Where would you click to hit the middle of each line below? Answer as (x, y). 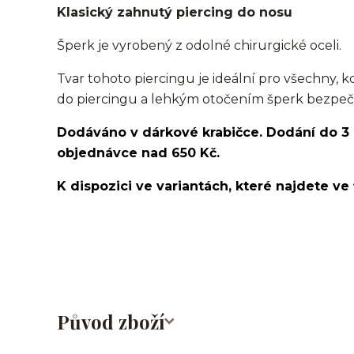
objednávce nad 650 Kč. (138, 153)
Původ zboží (111, 322)
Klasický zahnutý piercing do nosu (175, 12)
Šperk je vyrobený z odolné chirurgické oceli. (199, 45)
